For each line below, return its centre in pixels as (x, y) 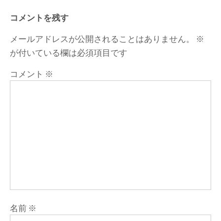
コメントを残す (39, 17)
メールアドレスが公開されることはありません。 (102, 38)
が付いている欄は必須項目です (69, 52)
